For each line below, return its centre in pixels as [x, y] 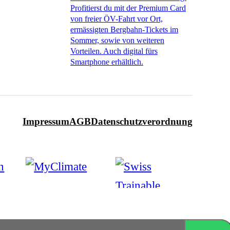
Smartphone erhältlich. [107, 62]
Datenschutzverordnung [142, 122]
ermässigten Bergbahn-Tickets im [124, 30]
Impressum [46, 122]
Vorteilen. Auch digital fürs [114, 51]
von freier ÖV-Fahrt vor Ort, [117, 19]
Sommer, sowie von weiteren [118, 41]
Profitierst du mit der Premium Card [128, 8]
